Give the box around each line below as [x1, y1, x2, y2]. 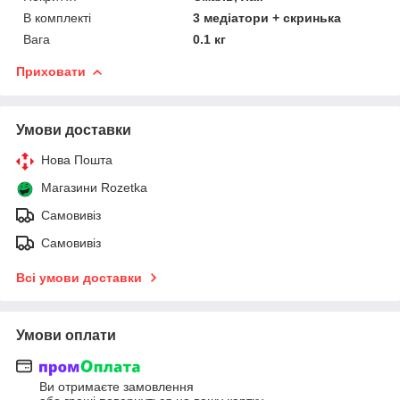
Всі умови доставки [16, 270, 142, 285]
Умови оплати [16, 327, 116, 343]
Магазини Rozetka [41, 179, 147, 195]
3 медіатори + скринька [193, 10, 342, 25]
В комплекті [23, 10, 91, 25]
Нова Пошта [41, 152, 112, 167]
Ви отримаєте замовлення [39, 379, 194, 395]
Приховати [16, 63, 86, 79]
